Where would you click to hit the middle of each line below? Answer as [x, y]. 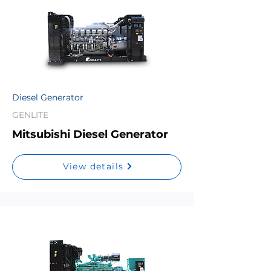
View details [93, 166]
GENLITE [30, 115]
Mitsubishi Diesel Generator [90, 134]
